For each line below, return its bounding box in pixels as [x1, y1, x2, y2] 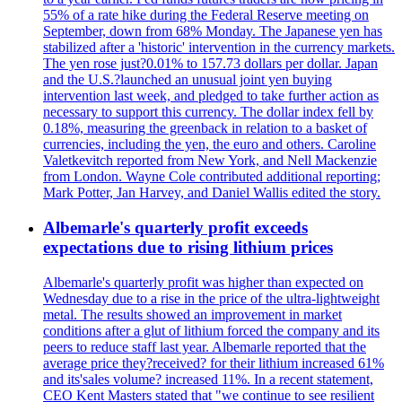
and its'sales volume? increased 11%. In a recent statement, [43, 371, 373, 387]
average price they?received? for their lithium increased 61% [43, 354, 384, 371]
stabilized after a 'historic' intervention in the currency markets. [43, 39, 395, 56]
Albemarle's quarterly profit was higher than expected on [43, 274, 363, 290]
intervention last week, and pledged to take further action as [43, 88, 379, 104]
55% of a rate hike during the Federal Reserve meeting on [43, 7, 369, 23]
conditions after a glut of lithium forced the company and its [43, 322, 380, 338]
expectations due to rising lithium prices [43, 237, 333, 257]
